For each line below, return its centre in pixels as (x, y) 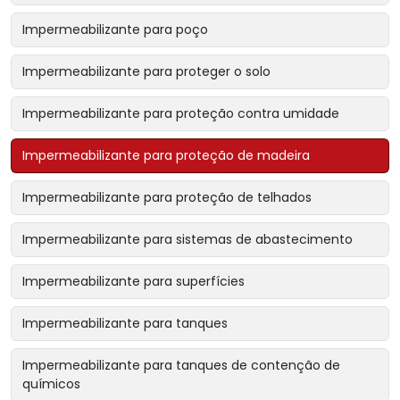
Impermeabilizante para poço (115, 30)
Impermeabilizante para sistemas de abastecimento (187, 240)
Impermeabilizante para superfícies (133, 282)
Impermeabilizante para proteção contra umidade (181, 114)
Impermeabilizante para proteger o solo (146, 72)
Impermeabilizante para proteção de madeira (166, 156)
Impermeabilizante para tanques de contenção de (181, 366)
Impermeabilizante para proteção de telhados (167, 198)
